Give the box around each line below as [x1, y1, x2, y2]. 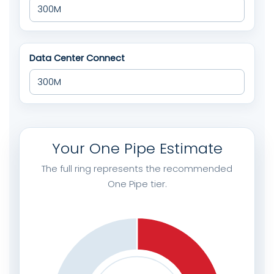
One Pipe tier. [107, 177, 167, 190]
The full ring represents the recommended [42, 161, 232, 175]
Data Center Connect [29, 51, 125, 64]
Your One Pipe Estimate [51, 138, 223, 158]
